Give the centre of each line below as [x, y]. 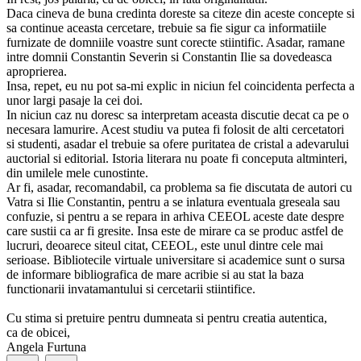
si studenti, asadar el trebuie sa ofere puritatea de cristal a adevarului [178, 144]
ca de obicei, [38, 333]
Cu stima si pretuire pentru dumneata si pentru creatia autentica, [167, 318]
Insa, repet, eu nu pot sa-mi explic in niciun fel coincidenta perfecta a [180, 86]
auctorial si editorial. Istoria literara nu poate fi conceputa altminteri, [177, 159]
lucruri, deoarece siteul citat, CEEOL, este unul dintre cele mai [165, 246]
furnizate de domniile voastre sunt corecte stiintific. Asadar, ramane [176, 43]
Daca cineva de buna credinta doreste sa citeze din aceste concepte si [180, 14]
